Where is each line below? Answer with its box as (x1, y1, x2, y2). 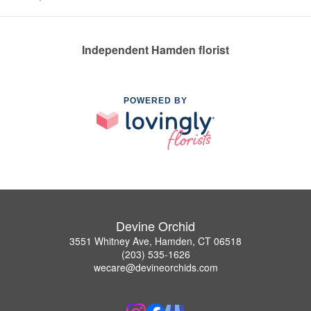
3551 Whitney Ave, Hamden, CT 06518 (69, 233, 242, 248)
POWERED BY (124, 96, 187, 106)
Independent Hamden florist (82, 42, 229, 58)
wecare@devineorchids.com (93, 260, 218, 274)
